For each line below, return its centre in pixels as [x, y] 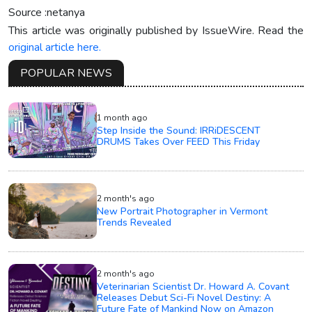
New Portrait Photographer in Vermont [182, 211]
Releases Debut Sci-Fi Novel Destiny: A [184, 297]
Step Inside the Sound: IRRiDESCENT [179, 130]
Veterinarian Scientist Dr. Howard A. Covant [193, 286]
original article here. [55, 47]
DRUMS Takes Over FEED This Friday [179, 141]
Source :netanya [47, 12]
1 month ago [123, 117]
